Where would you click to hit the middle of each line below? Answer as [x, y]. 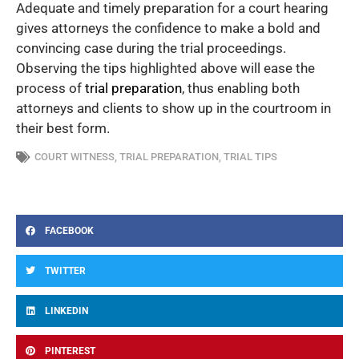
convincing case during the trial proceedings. [151, 48]
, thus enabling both [241, 88]
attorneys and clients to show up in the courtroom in [173, 108]
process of [50, 88]
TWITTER [65, 271]
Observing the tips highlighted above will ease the [165, 68]
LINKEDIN [67, 311]
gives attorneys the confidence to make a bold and [168, 28]
